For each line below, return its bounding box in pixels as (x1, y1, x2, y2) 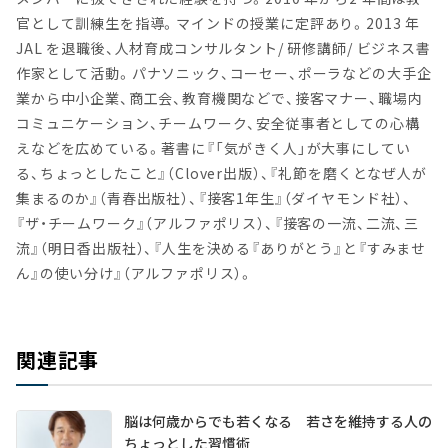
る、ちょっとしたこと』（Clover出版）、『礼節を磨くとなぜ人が (16, 163, 427, 184)
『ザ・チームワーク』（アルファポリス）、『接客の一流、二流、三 (16, 213, 420, 234)
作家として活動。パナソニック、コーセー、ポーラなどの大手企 (16, 63, 432, 84)
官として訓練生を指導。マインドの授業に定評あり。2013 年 (16, 13, 421, 34)
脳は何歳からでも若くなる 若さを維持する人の (124, 411, 432, 432)
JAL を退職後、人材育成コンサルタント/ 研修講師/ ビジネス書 (16, 38, 431, 59)
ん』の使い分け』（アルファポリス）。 (16, 263, 255, 284)
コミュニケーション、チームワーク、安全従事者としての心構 (16, 113, 420, 134)
